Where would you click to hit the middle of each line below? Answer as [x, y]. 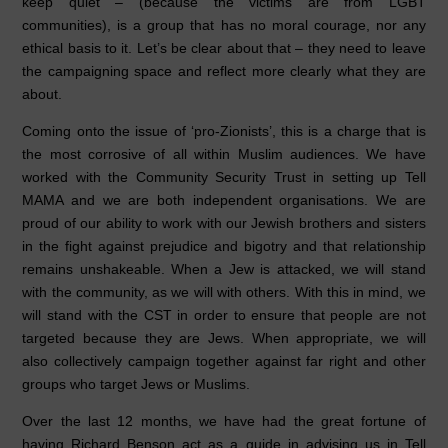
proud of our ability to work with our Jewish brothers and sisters [224, 223]
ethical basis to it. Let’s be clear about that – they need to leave [224, 48]
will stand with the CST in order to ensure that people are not [224, 315]
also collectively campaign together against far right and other [224, 361]
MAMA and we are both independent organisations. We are [224, 200]
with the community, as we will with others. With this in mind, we [224, 292]
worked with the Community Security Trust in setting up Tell [224, 177]
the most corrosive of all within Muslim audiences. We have [224, 154]
